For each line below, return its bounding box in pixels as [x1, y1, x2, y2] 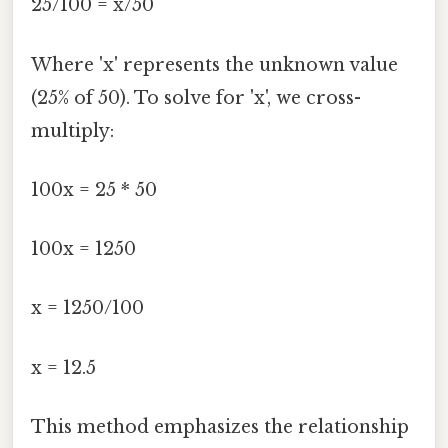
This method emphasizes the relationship [31, 415, 409, 438]
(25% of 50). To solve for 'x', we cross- [31, 86, 361, 109]
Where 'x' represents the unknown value [31, 53, 398, 76]
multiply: [31, 119, 114, 142]
